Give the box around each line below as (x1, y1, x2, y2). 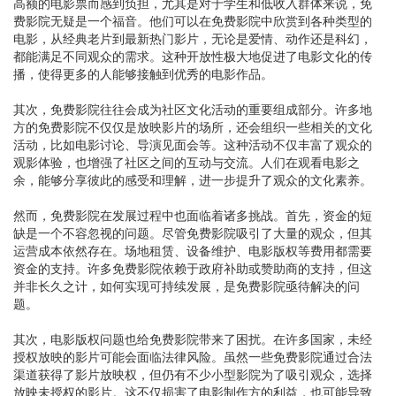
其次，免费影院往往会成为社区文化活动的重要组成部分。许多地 (13, 100, 372, 118)
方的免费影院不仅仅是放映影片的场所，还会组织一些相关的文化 (13, 118, 372, 135)
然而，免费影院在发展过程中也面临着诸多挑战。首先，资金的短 (13, 206, 372, 224)
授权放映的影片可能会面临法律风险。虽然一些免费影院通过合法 (13, 347, 372, 365)
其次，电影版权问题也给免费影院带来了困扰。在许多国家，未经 (13, 330, 372, 347)
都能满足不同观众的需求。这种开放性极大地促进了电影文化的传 (13, 47, 372, 65)
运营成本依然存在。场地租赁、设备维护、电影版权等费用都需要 (13, 241, 372, 259)
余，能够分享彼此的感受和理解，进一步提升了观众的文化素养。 (13, 171, 372, 188)
